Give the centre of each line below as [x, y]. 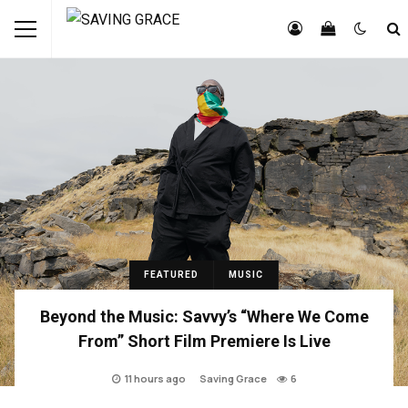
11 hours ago [155, 378]
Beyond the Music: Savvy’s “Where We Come [204, 316]
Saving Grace [233, 378]
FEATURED [171, 275]
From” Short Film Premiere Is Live [204, 341]
